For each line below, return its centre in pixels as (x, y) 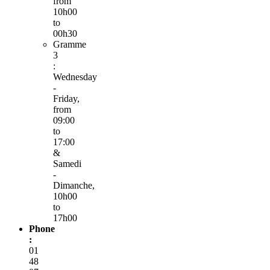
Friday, (66, 98)
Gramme (70, 44)
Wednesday (75, 77)
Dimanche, (74, 185)
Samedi (67, 163)
